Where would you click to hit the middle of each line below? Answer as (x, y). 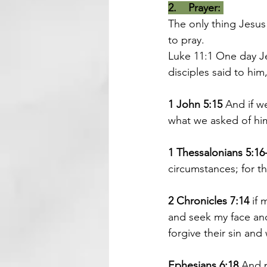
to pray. (186, 40)
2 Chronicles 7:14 (209, 201)
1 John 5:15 (197, 104)
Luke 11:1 (192, 56)
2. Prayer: (194, 8)
